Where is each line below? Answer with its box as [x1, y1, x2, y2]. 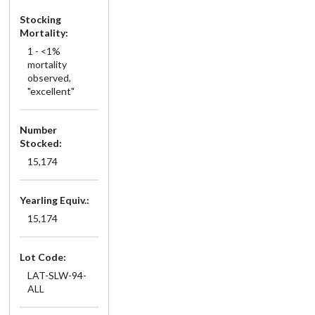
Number [20, 123, 57, 136]
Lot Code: [20, 250, 66, 263]
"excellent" [27, 84, 75, 97]
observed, [27, 71, 71, 84]
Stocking [20, 13, 61, 25]
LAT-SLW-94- [27, 269, 86, 281]
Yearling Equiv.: [20, 193, 89, 206]
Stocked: [20, 136, 62, 149]
